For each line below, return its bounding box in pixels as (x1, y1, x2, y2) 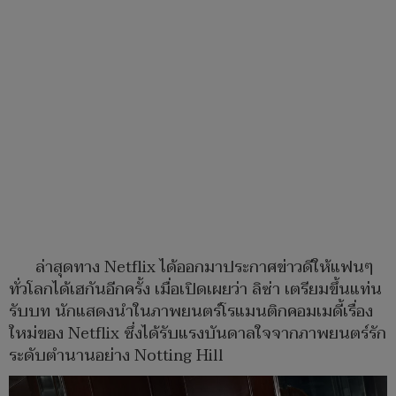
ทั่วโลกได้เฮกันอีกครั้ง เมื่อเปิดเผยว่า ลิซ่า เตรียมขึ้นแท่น (9, 276, 382, 304)
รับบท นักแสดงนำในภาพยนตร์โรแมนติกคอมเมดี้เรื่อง (9, 298, 373, 326)
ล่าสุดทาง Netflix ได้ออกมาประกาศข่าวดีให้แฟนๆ (35, 254, 374, 282)
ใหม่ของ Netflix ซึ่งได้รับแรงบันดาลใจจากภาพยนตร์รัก (9, 320, 386, 348)
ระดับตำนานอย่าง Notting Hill (9, 342, 224, 370)
